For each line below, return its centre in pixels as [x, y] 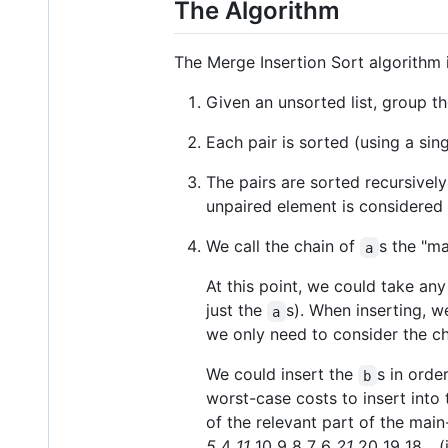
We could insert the [282, 374]
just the [236, 310]
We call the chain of [283, 246]
